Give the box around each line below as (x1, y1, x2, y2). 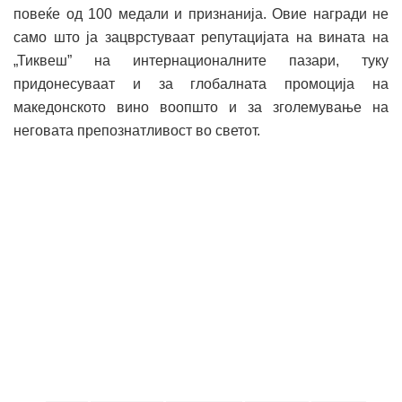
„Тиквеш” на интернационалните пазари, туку (13, 52, 389, 68)
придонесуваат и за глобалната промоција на (13, 75, 389, 92)
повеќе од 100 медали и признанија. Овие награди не (13, 5, 389, 22)
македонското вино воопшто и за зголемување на (13, 99, 389, 115)
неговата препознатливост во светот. (13, 122, 260, 138)
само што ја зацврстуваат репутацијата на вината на (13, 29, 389, 45)
